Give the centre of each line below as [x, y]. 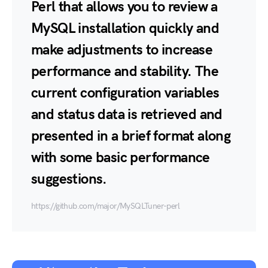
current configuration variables [125, 93]
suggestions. [69, 179]
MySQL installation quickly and [125, 28]
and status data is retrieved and [127, 115]
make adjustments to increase [122, 50]
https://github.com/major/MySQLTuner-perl [105, 206]
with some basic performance [121, 158]
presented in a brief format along [131, 136]
